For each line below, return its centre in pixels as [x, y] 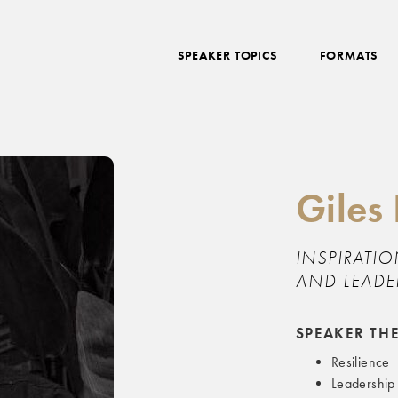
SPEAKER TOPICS [227, 55]
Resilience [360, 362]
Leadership [363, 383]
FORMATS [349, 55]
